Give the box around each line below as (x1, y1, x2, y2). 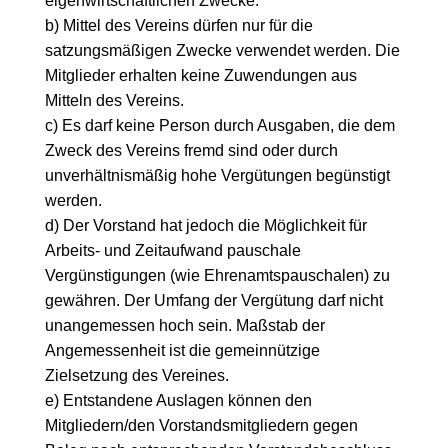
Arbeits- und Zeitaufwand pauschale (44, 241, 301, 259)
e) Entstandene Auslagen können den (44, 391, 312, 409)
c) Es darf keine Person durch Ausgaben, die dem (44, 116, 395, 134)
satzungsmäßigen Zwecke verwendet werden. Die (44, 41, 400, 59)
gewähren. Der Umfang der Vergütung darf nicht (44, 291, 383, 309)
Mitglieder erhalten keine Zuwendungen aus (44, 66, 357, 84)
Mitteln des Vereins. (44, 91, 184, 109)
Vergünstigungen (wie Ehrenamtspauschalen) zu (44, 266, 390, 284)
